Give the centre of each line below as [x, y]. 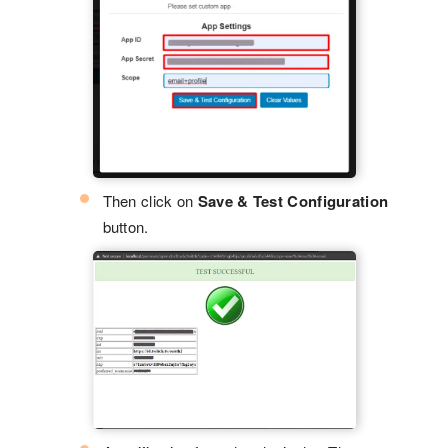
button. [125, 226]
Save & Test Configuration [293, 200]
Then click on [150, 200]
